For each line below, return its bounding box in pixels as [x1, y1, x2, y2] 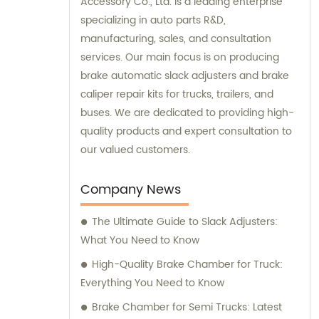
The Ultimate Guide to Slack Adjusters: [92, 213, 278, 230]
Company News [80, 179, 181, 200]
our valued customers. [80, 141, 190, 158]
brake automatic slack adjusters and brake [80, 67, 289, 84]
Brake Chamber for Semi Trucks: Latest [92, 298, 282, 315]
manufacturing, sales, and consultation [80, 30, 271, 47]
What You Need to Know [80, 231, 199, 249]
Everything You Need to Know [80, 274, 224, 291]
